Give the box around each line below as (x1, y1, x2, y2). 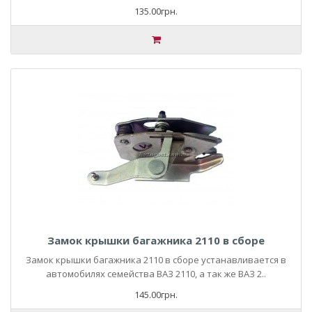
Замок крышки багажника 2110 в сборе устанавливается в (26, 253, 286, 266)
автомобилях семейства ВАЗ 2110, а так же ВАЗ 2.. (46, 267, 266, 280)
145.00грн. (134, 288, 178, 301)
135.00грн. (134, 5, 178, 17)
